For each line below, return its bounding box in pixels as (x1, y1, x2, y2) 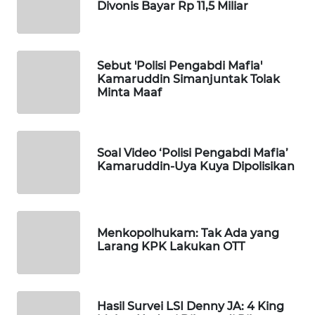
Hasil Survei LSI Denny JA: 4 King (97, 300, 284, 314)
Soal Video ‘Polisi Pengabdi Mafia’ (97, 146, 288, 160)
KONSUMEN (28, 190, 78, 202)
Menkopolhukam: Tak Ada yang (97, 226, 279, 240)
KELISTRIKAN (28, 257, 85, 269)
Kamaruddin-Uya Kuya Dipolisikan (97, 159, 295, 173)
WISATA (31, 51, 63, 64)
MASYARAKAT (28, 242, 85, 255)
